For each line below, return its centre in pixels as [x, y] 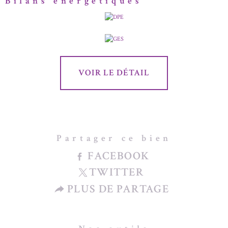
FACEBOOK [118, 156]
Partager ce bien [114, 138]
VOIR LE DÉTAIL [114, 73]
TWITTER [117, 173]
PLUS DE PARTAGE [118, 189]
